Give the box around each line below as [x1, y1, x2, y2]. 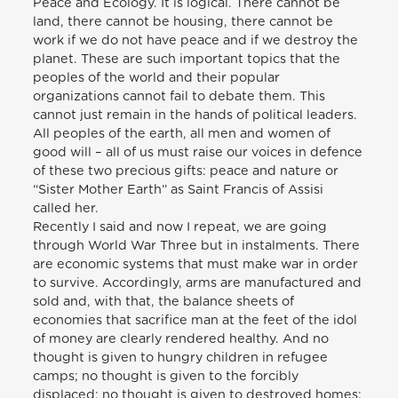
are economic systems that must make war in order [33, 257, 359, 271]
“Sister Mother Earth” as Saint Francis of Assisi [33, 182, 324, 196]
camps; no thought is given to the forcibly [33, 369, 299, 383]
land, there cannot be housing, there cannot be [33, 14, 334, 28]
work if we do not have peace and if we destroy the [33, 33, 359, 47]
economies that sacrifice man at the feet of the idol [33, 313, 358, 327]
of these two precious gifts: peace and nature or [33, 163, 339, 178]
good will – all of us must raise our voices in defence [33, 145, 363, 159]
